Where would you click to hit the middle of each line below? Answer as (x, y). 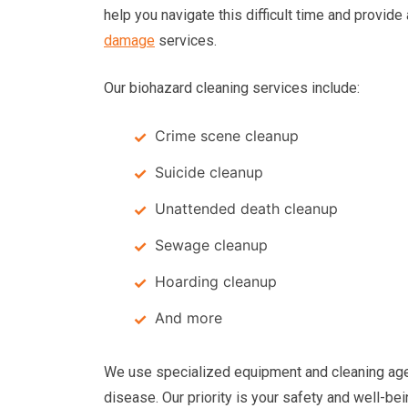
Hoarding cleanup (216, 281)
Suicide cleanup (209, 172)
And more (189, 318)
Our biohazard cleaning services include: (232, 88)
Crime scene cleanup (227, 136)
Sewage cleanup (211, 245)
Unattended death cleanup (246, 209)
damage (129, 41)
